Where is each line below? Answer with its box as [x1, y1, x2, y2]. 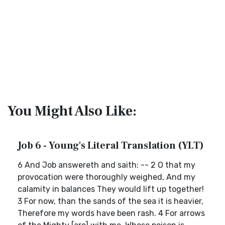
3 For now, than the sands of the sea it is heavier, [18, 196, 203, 206]
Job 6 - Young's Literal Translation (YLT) [18, 139, 204, 152]
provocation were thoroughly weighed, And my [18, 172, 195, 182]
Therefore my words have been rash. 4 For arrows [18, 208, 205, 218]
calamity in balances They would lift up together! [18, 184, 204, 194]
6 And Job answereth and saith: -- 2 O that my [18, 160, 195, 170]
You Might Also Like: [8, 102, 137, 120]
